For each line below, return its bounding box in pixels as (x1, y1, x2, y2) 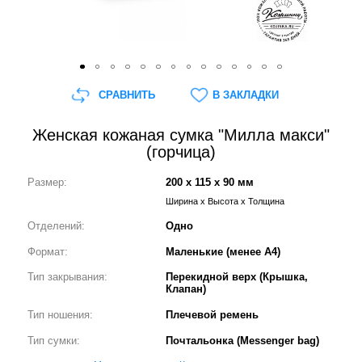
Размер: (27, 176, 68, 189)
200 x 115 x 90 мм (166, 176, 255, 189)
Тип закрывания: (27, 271, 108, 284)
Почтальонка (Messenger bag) (166, 334, 320, 347)
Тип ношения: (27, 309, 94, 322)
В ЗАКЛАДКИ (212, 89, 279, 101)
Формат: (27, 245, 69, 258)
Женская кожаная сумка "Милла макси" (32, 126, 330, 145)
